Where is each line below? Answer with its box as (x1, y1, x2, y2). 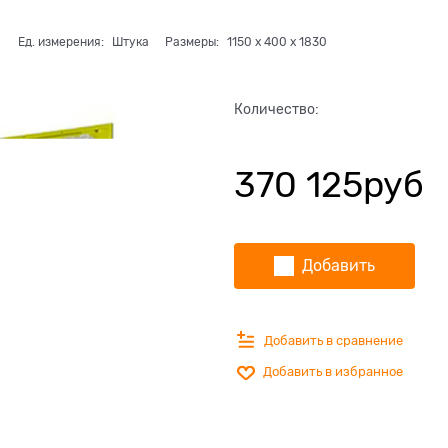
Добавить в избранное (263, 364, 403, 380)
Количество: (234, 101, 319, 118)
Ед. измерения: (17, 34, 104, 49)
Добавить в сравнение (264, 332, 403, 348)
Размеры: (164, 34, 219, 49)
